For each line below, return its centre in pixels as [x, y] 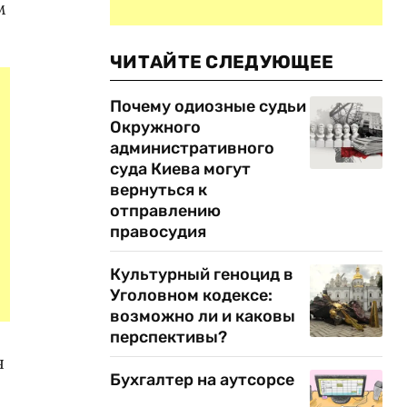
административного [192, 148]
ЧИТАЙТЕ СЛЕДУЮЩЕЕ [222, 62]
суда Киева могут [180, 169]
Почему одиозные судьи [208, 106]
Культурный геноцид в [202, 274]
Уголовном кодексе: [191, 295]
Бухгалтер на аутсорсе [202, 380]
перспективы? [169, 337]
